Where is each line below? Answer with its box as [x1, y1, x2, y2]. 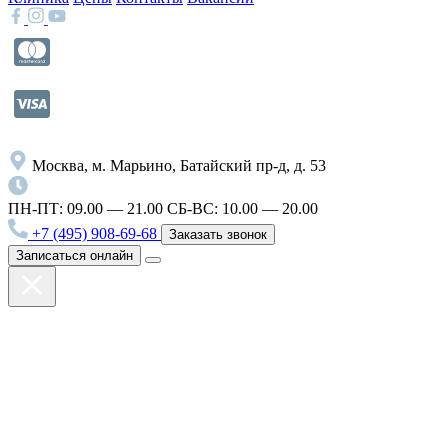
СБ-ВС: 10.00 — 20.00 [167, 200, 318, 218]
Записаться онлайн [16, 248, 133, 264]
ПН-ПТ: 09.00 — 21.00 [8, 200, 163, 218]
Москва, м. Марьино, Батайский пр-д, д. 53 [32, 157, 326, 175]
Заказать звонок [169, 227, 267, 243]
